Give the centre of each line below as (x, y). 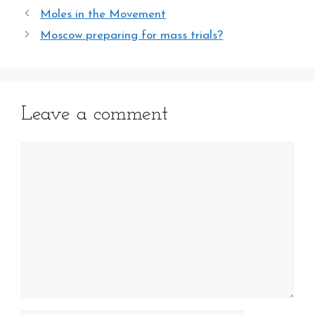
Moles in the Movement (103, 14)
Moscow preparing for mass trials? (132, 35)
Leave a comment (95, 114)
